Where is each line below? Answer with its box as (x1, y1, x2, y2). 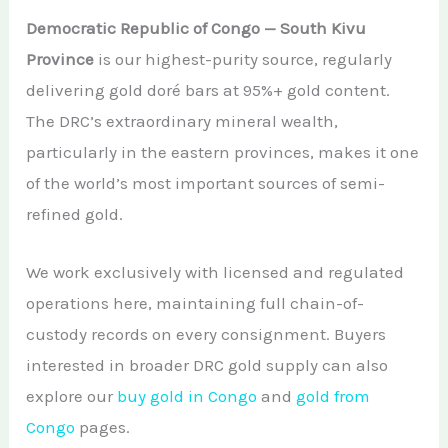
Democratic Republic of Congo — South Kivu (26, 18, 367, 38)
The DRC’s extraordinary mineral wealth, (26, 111, 339, 131)
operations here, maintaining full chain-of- (26, 293, 365, 314)
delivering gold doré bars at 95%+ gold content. (26, 80, 391, 100)
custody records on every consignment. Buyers (26, 324, 387, 345)
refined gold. (26, 204, 124, 224)
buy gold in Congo (117, 386, 258, 407)
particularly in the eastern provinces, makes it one (26, 142, 420, 162)
